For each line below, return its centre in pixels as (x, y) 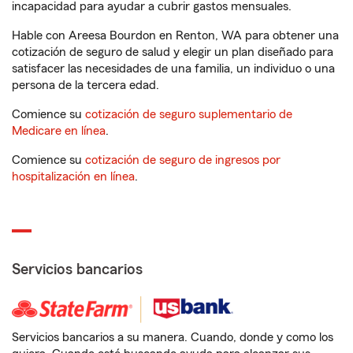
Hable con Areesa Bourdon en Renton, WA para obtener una (175, 35)
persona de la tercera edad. (85, 85)
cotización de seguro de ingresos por (183, 160)
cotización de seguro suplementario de (189, 114)
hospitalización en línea (73, 176)
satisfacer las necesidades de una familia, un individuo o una (173, 69)
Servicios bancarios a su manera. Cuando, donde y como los (173, 337)
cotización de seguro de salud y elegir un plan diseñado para (173, 52)
